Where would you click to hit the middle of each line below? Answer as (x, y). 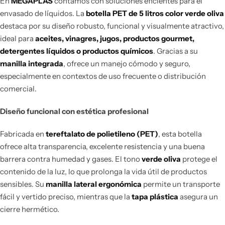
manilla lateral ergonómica (94, 184)
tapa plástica (155, 197)
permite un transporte (181, 184)
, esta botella (180, 134)
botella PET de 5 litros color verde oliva (155, 14)
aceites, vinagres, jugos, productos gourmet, (115, 39)
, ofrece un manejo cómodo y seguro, (127, 64)
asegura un (198, 197)
